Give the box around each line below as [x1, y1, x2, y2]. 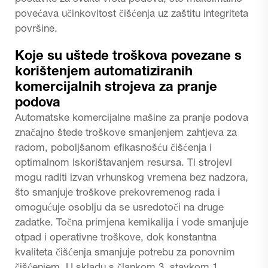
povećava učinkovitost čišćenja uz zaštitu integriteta [15, 9, 248, 20]
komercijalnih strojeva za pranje [15, 81, 217, 95]
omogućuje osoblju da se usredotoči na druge [15, 203, 224, 214]
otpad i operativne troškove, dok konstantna [15, 233, 217, 243]
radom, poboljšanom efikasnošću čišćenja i [15, 143, 212, 154]
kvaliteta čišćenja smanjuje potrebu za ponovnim [15, 248, 235, 258]
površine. [15, 24, 57, 35]
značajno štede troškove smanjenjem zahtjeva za [15, 128, 237, 139]
